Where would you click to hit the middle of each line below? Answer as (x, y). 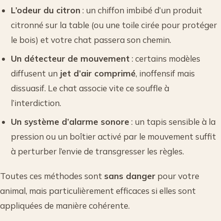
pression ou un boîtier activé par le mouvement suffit (114, 136)
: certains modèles (165, 58)
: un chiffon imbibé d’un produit (142, 10)
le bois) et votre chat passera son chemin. (91, 39)
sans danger (130, 176)
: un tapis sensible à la (173, 121)
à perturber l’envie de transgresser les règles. (98, 151)
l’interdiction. (36, 103)
